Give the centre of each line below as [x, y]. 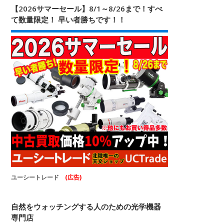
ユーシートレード [38, 177]
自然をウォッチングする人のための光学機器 [86, 207]
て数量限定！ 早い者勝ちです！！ [68, 19]
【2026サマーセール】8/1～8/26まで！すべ [87, 8]
